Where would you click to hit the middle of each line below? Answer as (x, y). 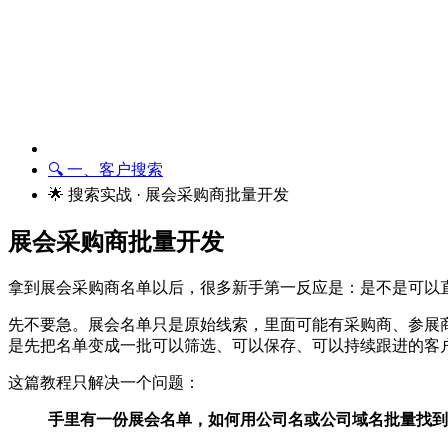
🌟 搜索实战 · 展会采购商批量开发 (168, 194)
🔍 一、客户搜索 (105, 169)
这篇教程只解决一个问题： (104, 382)
